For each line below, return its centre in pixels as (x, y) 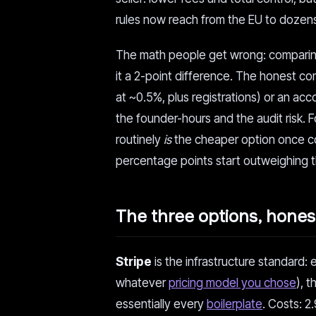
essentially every (161, 304)
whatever (142, 283)
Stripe (134, 262)
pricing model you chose (232, 283)
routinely (140, 140)
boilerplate (235, 304)
